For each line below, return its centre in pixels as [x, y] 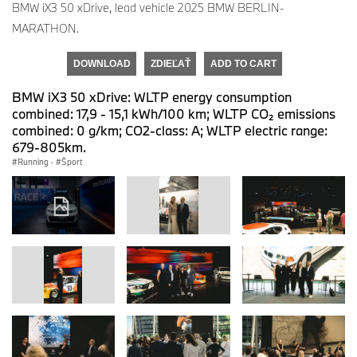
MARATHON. [45, 28]
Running [33, 161]
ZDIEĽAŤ [170, 63]
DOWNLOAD [102, 63]
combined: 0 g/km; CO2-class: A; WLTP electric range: [170, 130]
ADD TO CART [243, 63]
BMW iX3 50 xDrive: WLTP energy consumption [152, 96]
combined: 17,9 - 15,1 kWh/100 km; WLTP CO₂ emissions [174, 113]
